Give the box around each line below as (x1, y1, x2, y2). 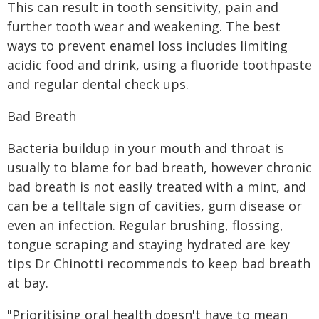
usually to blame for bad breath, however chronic (7, 159, 312, 176)
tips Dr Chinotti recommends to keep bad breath (7, 255, 310, 272)
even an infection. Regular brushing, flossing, (7, 216, 283, 234)
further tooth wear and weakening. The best (7, 18, 281, 35)
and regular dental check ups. (7, 75, 189, 93)
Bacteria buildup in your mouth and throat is (7, 140, 284, 157)
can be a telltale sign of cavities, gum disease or (7, 197, 302, 214)
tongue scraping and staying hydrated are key (7, 236, 290, 253)
